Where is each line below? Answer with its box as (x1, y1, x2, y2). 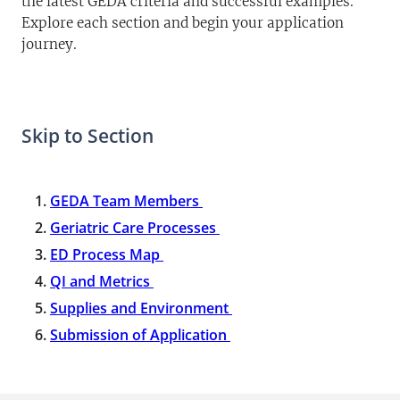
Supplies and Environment (50, 298, 229, 319)
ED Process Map (50, 245, 160, 265)
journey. (21, 36, 77, 54)
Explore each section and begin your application (21, 14, 344, 32)
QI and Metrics (50, 271, 150, 292)
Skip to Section (21, 123, 154, 149)
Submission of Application (50, 325, 227, 346)
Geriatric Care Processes (50, 218, 216, 238)
